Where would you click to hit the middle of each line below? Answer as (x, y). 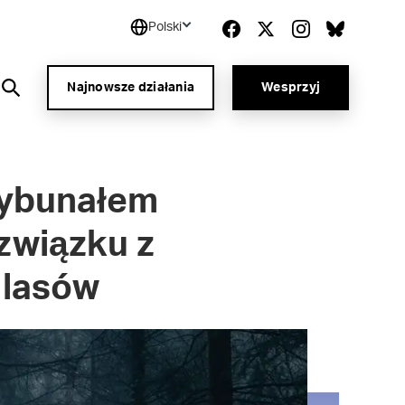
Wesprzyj (291, 88)
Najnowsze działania (131, 88)
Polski (165, 27)
